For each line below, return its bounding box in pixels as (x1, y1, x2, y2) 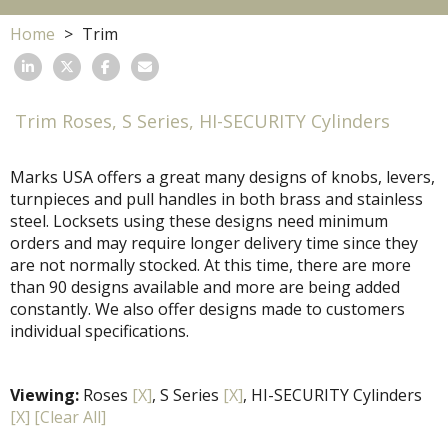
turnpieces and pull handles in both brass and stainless (10, 188, 423, 211)
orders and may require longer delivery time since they (10, 232, 418, 255)
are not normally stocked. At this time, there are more (10, 254, 411, 277)
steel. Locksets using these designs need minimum (10, 210, 388, 233)
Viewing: (10, 384, 79, 407)
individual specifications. (10, 320, 189, 343)
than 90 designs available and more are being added (10, 276, 400, 299)
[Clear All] (34, 406, 106, 429)
